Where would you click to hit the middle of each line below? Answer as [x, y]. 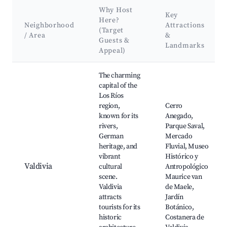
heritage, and [118, 147]
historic [110, 218]
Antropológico [187, 167]
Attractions [185, 26]
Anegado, [179, 116]
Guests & [114, 41]
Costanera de [185, 218]
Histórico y [182, 157]
